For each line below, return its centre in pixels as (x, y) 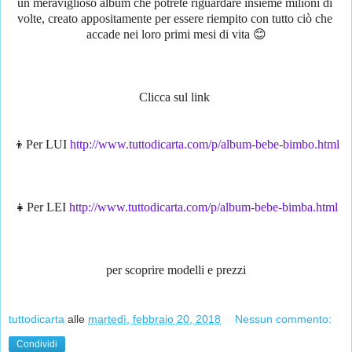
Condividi (37, 345)
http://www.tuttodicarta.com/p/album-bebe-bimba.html (203, 207)
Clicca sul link (176, 97)
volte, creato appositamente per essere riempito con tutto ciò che (174, 18)
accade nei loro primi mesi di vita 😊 (176, 34)
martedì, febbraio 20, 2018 (154, 319)
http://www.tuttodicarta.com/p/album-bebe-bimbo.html (204, 144)
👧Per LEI (42, 207)
